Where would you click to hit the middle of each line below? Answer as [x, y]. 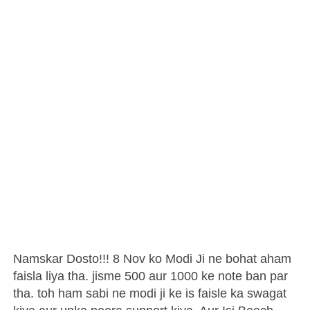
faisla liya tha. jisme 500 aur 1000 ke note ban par [151, 276]
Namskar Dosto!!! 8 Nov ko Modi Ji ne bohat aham [153, 259]
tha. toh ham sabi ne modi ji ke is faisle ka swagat [150, 293]
